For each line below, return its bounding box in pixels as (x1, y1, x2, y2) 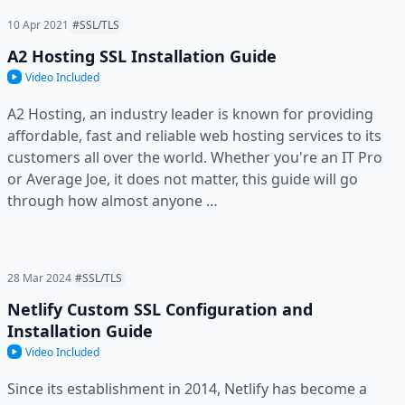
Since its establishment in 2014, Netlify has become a (7, 378, 367, 399)
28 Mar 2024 (7, 269, 71, 286)
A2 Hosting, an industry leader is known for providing (7, 103, 373, 124)
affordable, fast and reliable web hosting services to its (7, 125, 381, 146)
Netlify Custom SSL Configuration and (7, 297, 313, 320)
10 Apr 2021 (7, 16, 69, 33)
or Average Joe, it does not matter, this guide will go (7, 168, 358, 189)
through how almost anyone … (7, 190, 218, 211)
